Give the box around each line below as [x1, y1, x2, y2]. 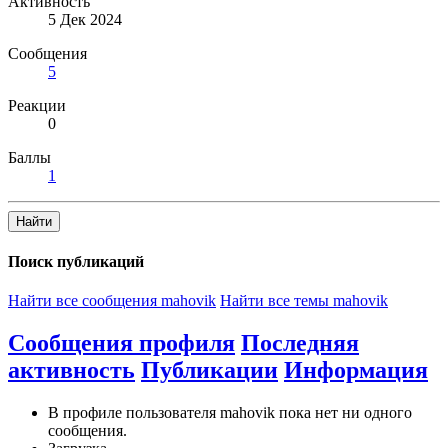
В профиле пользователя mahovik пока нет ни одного [48, 404, 412, 422]
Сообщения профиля [8, 330, 235, 357]
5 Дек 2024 [48, 10, 122, 28]
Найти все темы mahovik [220, 292, 388, 310]
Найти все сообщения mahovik [8, 292, 216, 310]
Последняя [241, 330, 359, 357]
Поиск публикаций [8, 253, 144, 271]
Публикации [141, 357, 278, 384]
